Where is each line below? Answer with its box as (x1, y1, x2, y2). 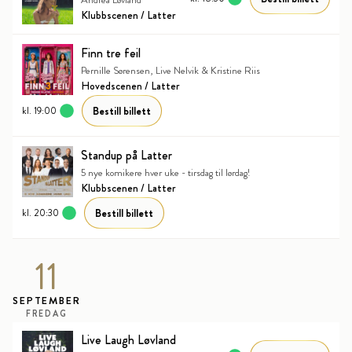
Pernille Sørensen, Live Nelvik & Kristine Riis (81, 63, 260, 79)
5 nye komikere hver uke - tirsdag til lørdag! (81, 165, 250, 181)
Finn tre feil (81, 44, 141, 63)
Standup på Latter (81, 146, 172, 165)
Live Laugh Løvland (81, 331, 176, 350)
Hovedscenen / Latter (81, 78, 180, 94)
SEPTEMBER (13, 292, 81, 308)
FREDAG (25, 306, 68, 320)
